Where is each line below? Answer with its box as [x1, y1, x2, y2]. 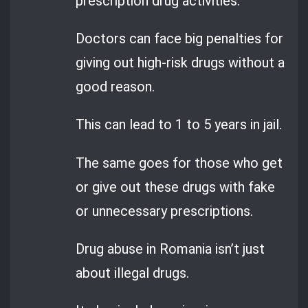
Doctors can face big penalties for [76, 30, 284, 47]
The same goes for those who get [76, 154, 283, 171]
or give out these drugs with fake [76, 178, 276, 195]
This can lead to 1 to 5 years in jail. [76, 116, 283, 133]
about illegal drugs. [76, 265, 190, 282]
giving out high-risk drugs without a [76, 54, 285, 71]
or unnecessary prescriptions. [76, 202, 254, 219]
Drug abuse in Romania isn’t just [76, 241, 265, 258]
